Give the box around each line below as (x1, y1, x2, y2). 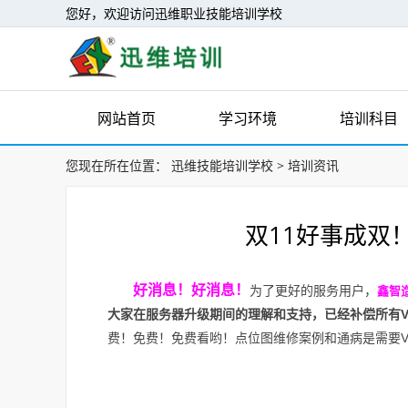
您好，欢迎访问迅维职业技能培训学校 (66, 5, 282, 22)
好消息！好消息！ (133, 282, 250, 298)
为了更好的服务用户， (250, 283, 377, 298)
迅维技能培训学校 (171, 157, 273, 174)
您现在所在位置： (66, 157, 168, 174)
